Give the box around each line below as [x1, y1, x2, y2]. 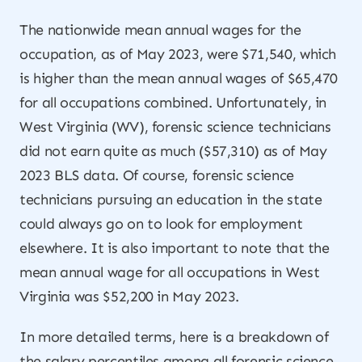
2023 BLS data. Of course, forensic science [19, 166, 294, 184]
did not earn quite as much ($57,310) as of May [19, 142, 327, 160]
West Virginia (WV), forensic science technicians [19, 118, 331, 136]
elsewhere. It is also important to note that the [19, 239, 330, 257]
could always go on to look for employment [19, 215, 303, 233]
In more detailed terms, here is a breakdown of [19, 328, 329, 346]
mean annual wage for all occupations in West [19, 263, 320, 281]
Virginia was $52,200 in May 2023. [19, 288, 240, 305]
